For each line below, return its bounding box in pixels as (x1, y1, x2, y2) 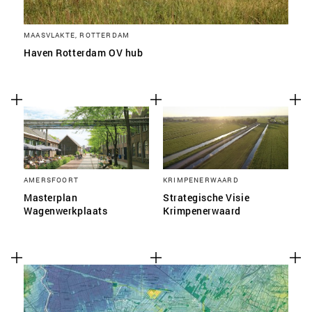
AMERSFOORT (24, 175, 79, 185)
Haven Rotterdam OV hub (24, 46, 143, 59)
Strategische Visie (163, 191, 250, 204)
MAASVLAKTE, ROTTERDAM (24, 30, 130, 40)
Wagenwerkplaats (24, 204, 108, 217)
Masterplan (24, 191, 78, 204)
